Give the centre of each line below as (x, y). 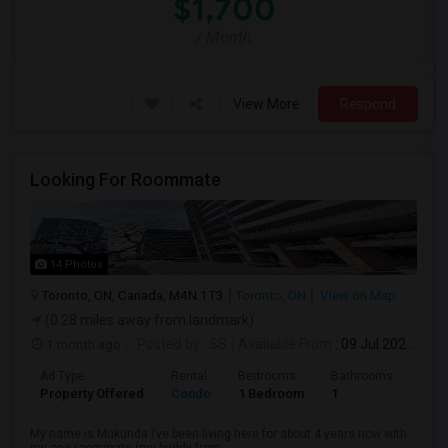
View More (266, 104)
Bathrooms (362, 376)
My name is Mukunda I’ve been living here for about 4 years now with (218, 434)
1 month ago (82, 344)
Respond (368, 104)
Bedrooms (267, 376)
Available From (285, 344)
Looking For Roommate (125, 179)
